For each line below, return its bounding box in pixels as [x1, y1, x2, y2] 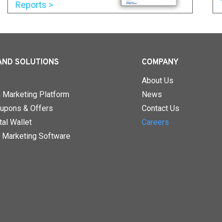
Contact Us [141, 104, 179, 113]
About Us [141, 76, 173, 86]
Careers [141, 117, 169, 127]
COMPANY [141, 57, 178, 68]
